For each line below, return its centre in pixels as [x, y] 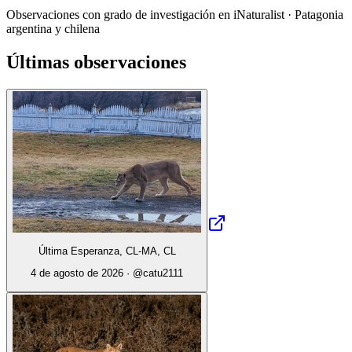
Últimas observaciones [96, 62]
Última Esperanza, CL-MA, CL [107, 251]
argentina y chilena [53, 28]
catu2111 [163, 273]
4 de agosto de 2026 [77, 273]
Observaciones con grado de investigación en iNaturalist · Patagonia [175, 14]
